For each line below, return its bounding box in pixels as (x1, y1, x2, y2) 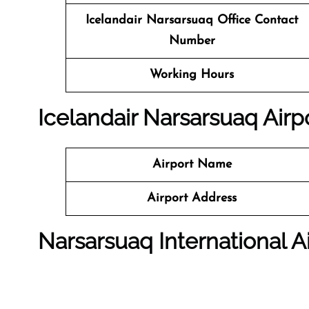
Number (168, 34, 215, 48)
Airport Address (147, 192, 237, 205)
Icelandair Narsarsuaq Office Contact (86, 14, 298, 27)
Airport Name (152, 158, 232, 171)
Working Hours (150, 68, 234, 81)
